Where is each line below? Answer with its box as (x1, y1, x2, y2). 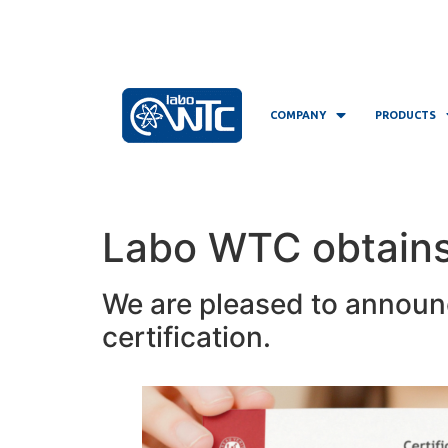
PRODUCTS (374, 109, 436, 122)
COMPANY (269, 109, 326, 122)
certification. (102, 319, 271, 354)
